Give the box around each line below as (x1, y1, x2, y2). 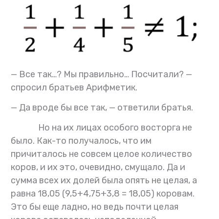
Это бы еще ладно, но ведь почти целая (11, 201, 179, 212)
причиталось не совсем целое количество (11, 148, 193, 159)
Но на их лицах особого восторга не (11, 122, 193, 133)
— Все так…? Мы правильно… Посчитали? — (11, 68, 193, 80)
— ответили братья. (109, 102, 194, 113)
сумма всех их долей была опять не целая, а (11, 175, 197, 186)
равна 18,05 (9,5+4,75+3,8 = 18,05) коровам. (11, 188, 195, 199)
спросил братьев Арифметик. (11, 82, 138, 93)
